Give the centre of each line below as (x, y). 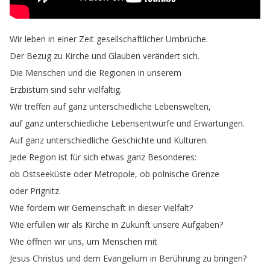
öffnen (39, 241)
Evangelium (125, 258)
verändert (162, 56)
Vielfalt (176, 208)
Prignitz (45, 191)
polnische (171, 174)
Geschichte (133, 140)
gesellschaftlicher (130, 39)
